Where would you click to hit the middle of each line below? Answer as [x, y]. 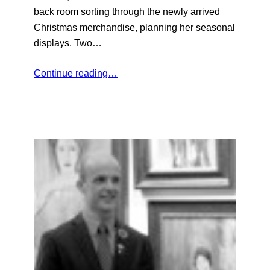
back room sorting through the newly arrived [127, 11]
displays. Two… [68, 42]
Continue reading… [76, 73]
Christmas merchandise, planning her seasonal [134, 27]
